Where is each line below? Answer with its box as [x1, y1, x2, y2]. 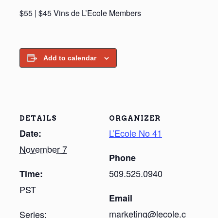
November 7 [19, 142, 67, 155]
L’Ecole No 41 [109, 126, 162, 139]
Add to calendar [43, 54, 96, 62]
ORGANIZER [109, 114, 161, 122]
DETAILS [19, 114, 57, 122]
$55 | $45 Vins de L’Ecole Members [19, 7, 141, 18]
